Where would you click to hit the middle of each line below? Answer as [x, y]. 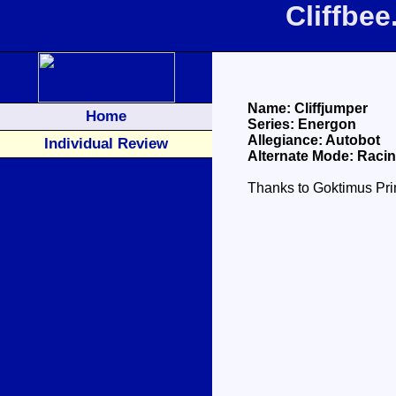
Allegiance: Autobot [314, 140]
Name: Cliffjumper [308, 108]
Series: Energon [302, 124]
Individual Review [106, 143]
